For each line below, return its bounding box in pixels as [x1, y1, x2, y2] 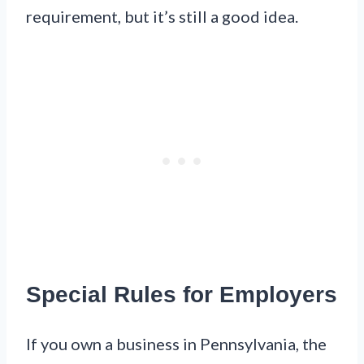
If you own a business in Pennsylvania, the [26, 333, 327, 353]
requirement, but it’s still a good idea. [26, 6, 298, 27]
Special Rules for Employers [26, 281, 337, 307]
